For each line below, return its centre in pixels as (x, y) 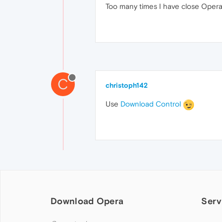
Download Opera (87, 201)
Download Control (151, 104)
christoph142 (127, 85)
